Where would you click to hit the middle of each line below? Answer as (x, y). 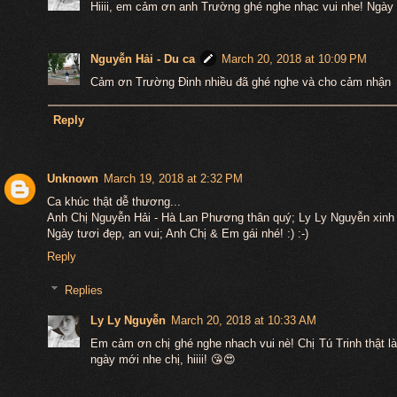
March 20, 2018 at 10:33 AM (243, 321)
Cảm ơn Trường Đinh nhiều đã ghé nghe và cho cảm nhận (240, 82)
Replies (83, 291)
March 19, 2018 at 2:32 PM (173, 179)
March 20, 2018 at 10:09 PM (294, 59)
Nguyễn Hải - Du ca (142, 59)
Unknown (73, 179)
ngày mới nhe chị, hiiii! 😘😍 (163, 360)
